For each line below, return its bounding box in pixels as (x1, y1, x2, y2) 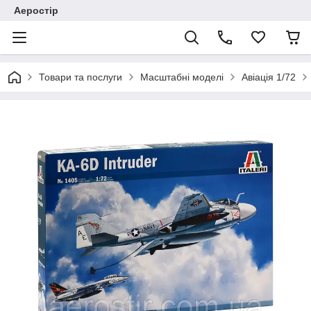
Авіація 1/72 (242, 72, 296, 83)
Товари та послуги (39, 72, 122, 83)
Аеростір (14, 5, 58, 16)
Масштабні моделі (140, 72, 224, 83)
